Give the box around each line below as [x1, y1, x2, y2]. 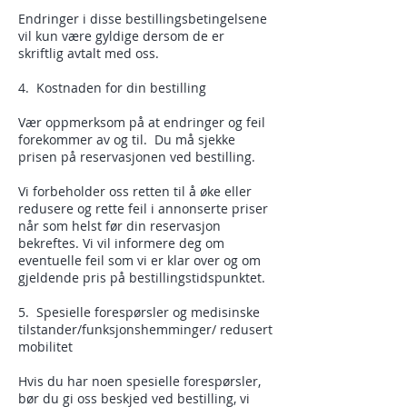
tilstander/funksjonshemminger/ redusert [18, 321, 273, 338]
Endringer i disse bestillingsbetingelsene [18, 10, 267, 27]
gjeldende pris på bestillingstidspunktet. [18, 269, 273, 286]
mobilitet [18, 338, 73, 355]
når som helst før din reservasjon [18, 217, 221, 234]
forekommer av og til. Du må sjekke [18, 131, 235, 148]
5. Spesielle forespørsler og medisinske [18, 303, 260, 321]
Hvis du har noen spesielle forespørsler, [18, 372, 261, 390]
